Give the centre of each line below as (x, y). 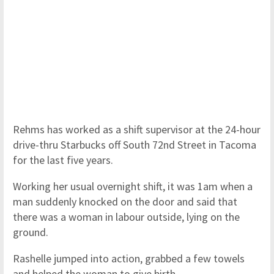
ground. (32, 232)
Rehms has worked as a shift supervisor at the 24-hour (137, 129)
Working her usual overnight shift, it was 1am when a (133, 186)
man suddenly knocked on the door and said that (125, 202)
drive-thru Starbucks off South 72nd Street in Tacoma (135, 145)
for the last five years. (63, 160)
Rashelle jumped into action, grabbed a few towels (129, 258)
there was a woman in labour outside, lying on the (126, 217)
